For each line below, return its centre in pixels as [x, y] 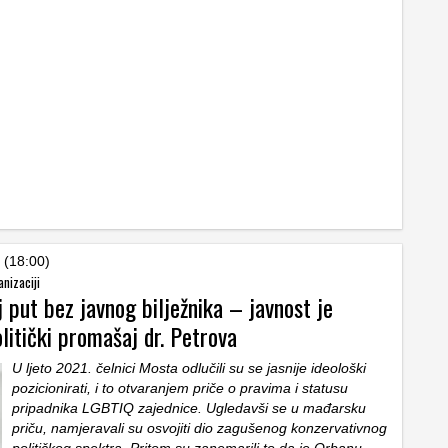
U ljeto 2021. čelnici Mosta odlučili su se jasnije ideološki [189, 367]
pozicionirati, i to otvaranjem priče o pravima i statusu [180, 387]
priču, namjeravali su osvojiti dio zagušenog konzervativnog [199, 427]
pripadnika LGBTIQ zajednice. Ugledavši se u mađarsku [189, 407]
